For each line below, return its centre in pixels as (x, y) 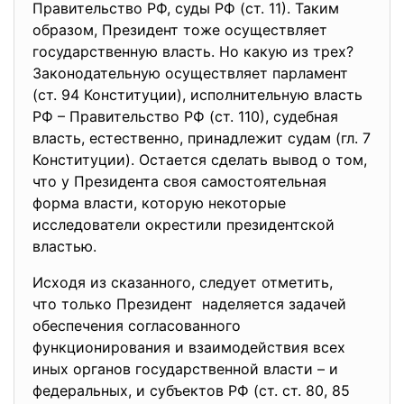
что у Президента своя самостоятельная (179, 181)
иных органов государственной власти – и (185, 369)
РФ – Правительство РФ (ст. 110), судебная (185, 116)
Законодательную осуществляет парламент (190, 73)
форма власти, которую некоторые (159, 203)
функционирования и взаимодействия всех (189, 347)
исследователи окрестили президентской (184, 225)
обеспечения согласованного (137, 326)
